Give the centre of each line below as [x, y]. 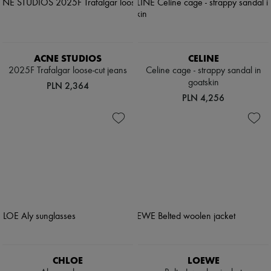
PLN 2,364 [68, 86]
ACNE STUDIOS [68, 59]
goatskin [203, 83]
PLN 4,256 [203, 98]
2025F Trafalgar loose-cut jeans [68, 71]
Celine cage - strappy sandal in [203, 71]
